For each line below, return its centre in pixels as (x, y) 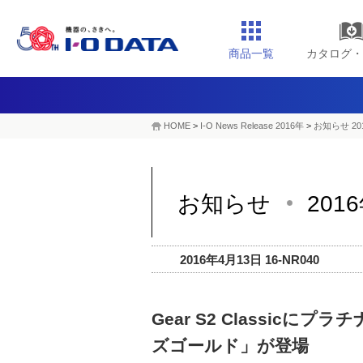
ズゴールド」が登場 (230, 346)
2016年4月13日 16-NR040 (250, 260)
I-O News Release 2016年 (252, 126)
